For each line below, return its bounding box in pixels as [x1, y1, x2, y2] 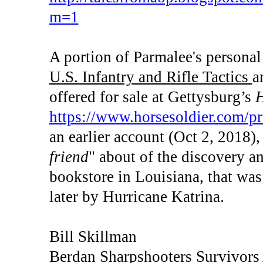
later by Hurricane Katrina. [49, 187, 224, 205]
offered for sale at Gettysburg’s [49, 87, 255, 106]
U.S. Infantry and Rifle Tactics [49, 68, 252, 86]
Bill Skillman [49, 227, 137, 245]
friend [49, 147, 89, 166]
